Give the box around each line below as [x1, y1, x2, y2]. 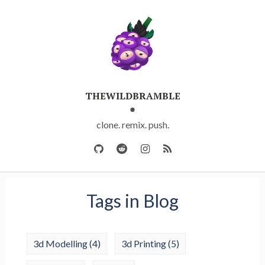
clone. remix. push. [96, 119, 169, 130]
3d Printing [121, 238, 168, 250]
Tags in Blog [86, 190, 179, 212]
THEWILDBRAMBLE [85, 89, 180, 102]
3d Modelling [33, 238, 89, 250]
